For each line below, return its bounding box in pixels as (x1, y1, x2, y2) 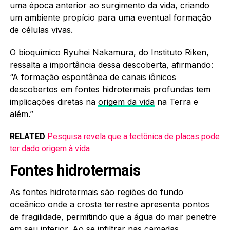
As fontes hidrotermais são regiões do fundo (9, 186, 183, 197)
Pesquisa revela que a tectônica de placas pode (47, 131, 220, 141)
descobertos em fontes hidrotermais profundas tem (9, 84, 210, 94)
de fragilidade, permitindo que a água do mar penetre (9, 211, 216, 222)
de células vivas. (9, 24, 73, 35)
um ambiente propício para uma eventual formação (9, 12, 212, 23)
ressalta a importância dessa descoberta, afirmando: (9, 59, 213, 70)
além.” (9, 108, 33, 119)
